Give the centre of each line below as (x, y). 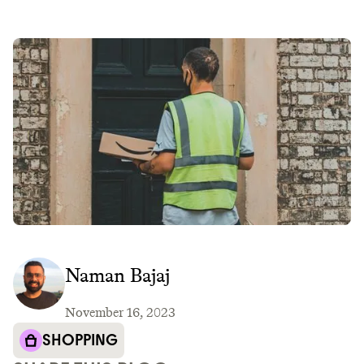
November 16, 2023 (120, 312)
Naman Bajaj (117, 275)
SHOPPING (80, 340)
